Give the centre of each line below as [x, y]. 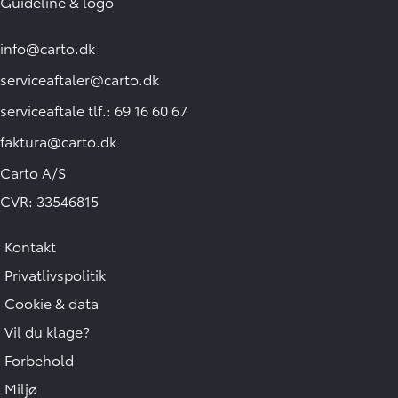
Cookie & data [52, 303]
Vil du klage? [48, 331]
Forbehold [40, 360]
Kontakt [31, 246]
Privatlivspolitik [56, 275]
